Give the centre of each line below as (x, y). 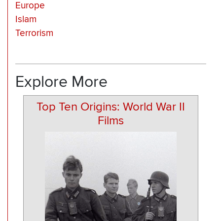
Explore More (61, 82)
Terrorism (34, 34)
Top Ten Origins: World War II (111, 107)
